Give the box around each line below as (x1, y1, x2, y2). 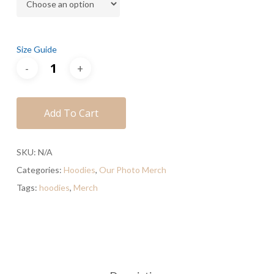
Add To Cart (43, 106, 98, 120)
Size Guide (16, 44, 57, 54)
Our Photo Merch (98, 165, 166, 175)
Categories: (16, 165, 64, 175)
